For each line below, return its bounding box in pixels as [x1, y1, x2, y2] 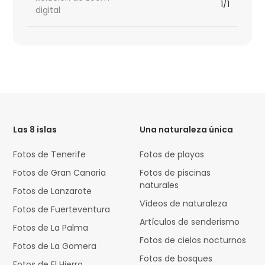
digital [35, 4, 61, 17]
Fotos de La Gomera [13, 240, 97, 253]
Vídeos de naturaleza [140, 198, 228, 210]
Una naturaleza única [140, 124, 234, 136]
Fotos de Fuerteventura [13, 203, 111, 216]
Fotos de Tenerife [13, 148, 86, 161]
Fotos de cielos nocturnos [140, 234, 247, 247]
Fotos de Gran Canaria [13, 167, 106, 179]
